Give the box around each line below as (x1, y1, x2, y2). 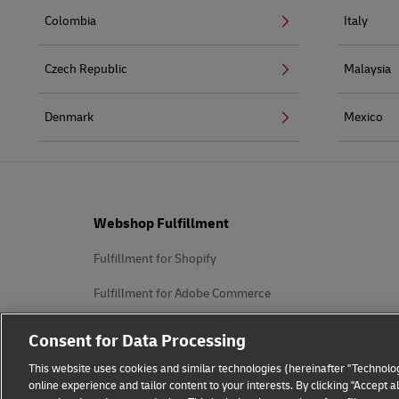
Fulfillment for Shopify (94, 250, 216, 266)
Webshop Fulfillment (94, 214, 229, 232)
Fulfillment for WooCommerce (94, 320, 258, 336)
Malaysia (344, 61, 391, 77)
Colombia (45, 12, 96, 28)
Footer (37, 207, 61, 218)
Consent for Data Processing (28, 330, 246, 352)
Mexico (344, 109, 383, 125)
